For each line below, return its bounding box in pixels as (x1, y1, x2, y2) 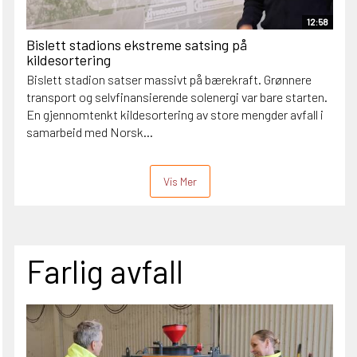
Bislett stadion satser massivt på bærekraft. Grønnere (26, 71, 312, 87)
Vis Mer (163, 174, 197, 188)
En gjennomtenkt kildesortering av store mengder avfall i (26, 106, 324, 122)
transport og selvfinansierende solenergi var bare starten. (26, 88, 328, 104)
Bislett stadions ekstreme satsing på (26, 35, 247, 53)
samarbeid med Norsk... (26, 124, 153, 139)
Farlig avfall (26, 251, 183, 290)
